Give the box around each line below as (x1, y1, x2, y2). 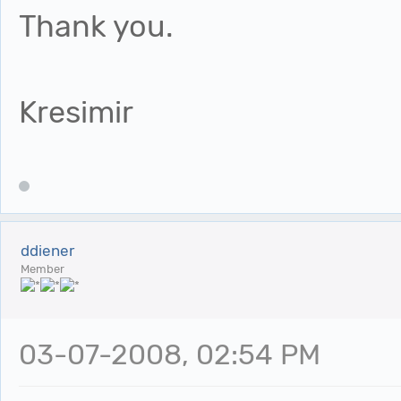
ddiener (21, 242, 74, 260)
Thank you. (19, 8, 174, 45)
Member (21, 262, 64, 277)
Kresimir (19, 94, 133, 131)
